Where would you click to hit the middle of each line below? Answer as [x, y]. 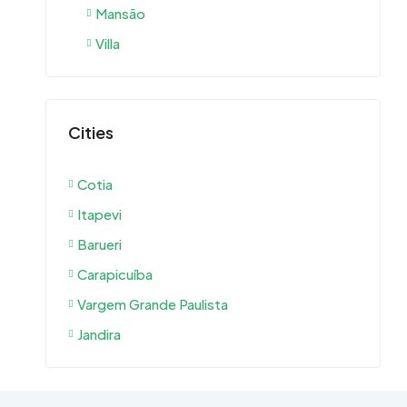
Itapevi [99, 214]
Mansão [120, 13]
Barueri [99, 244]
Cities [91, 132]
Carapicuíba [115, 274]
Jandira [99, 334]
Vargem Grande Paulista [153, 304]
